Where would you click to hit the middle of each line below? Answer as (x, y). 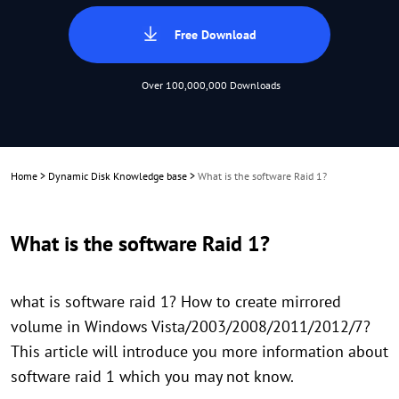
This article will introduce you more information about (199, 351)
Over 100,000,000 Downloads (211, 85)
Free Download (216, 35)
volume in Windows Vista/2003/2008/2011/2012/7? (191, 326)
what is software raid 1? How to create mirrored (176, 301)
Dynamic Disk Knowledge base (118, 176)
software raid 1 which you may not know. (152, 376)
